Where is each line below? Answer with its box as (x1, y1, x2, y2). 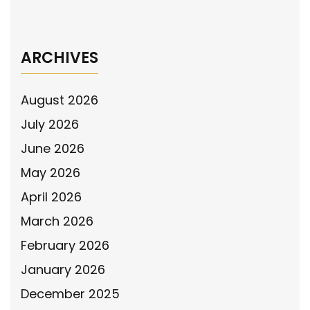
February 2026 (21, 237, 109, 254)
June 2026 (21, 140, 84, 157)
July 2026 (21, 116, 79, 133)
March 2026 (21, 212, 93, 230)
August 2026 (21, 91, 98, 109)
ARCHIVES (21, 47, 98, 69)
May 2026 (21, 164, 80, 181)
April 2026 (21, 188, 82, 206)
